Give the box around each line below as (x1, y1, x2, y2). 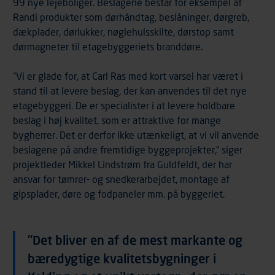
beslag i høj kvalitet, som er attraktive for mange (13, 114, 222, 126)
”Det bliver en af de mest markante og (28, 233, 243, 248)
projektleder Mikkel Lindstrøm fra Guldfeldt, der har (13, 158, 233, 171)
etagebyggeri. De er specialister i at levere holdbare (13, 99, 236, 112)
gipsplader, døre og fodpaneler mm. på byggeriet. (13, 188, 225, 200)
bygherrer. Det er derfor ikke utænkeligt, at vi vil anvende (13, 129, 260, 141)
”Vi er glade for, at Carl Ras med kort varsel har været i (13, 70, 244, 82)
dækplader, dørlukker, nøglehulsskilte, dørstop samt (13, 26, 234, 38)
